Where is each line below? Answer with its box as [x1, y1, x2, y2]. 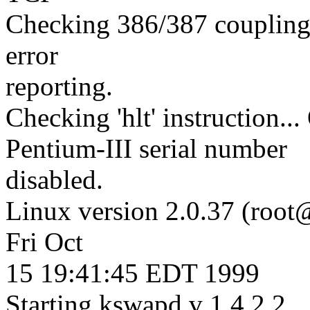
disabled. [6, 164, 103, 194]
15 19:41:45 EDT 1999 [6, 257, 259, 288]
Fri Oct [6, 226, 83, 257]
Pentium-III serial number [6, 133, 287, 163]
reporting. [6, 71, 113, 101]
